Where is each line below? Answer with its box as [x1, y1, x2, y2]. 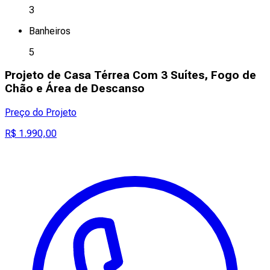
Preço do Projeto [5, 107, 77, 119]
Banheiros [29, 25, 71, 37]
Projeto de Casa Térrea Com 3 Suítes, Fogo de [5, 69, 256, 83]
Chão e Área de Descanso [5, 82, 145, 96]
